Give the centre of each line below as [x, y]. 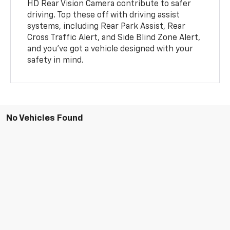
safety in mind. [56, 60]
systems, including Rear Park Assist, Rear [107, 26]
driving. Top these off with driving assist [104, 15]
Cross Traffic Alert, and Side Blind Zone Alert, [114, 38]
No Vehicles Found [45, 118]
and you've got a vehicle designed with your [110, 49]
